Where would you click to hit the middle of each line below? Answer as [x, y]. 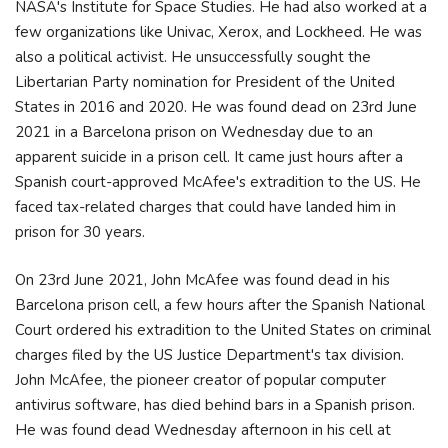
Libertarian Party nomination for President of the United [205, 82]
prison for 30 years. [82, 232]
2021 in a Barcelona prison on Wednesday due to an [194, 132]
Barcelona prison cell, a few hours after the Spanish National [220, 304]
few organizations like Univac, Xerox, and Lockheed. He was [218, 32]
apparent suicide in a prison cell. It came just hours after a [209, 157]
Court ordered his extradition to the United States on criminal [223, 329]
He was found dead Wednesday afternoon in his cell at [203, 429]
